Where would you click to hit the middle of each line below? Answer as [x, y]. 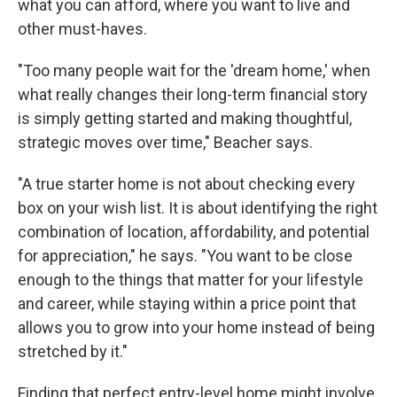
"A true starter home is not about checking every [187, 183]
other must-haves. [82, 28]
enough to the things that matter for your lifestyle [191, 279]
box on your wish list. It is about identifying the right [198, 207]
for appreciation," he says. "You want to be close [185, 255]
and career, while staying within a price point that [187, 303]
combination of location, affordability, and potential [194, 231]
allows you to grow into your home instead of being [196, 327]
